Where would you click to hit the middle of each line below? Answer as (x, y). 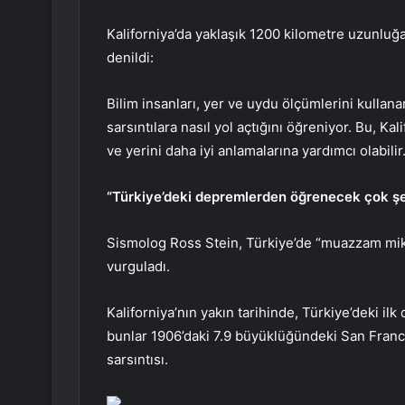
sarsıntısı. (137, 360)
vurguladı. (138, 267)
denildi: (130, 58)
